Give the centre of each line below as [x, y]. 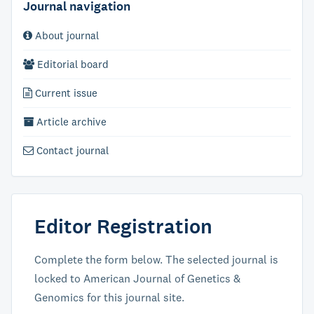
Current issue [65, 93]
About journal [66, 35]
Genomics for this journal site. [109, 297]
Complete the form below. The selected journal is [156, 259]
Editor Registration [123, 227]
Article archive [70, 122]
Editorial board [71, 64]
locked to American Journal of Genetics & [137, 278]
